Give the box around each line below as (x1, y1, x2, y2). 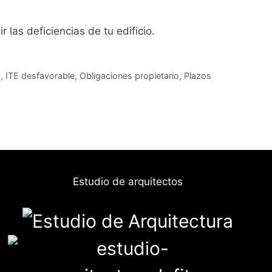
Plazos (184, 70, 212, 81)
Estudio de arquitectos (73, 175, 183, 188)
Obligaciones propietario (80, 70, 180, 81)
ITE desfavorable (5, 70, 75, 81)
